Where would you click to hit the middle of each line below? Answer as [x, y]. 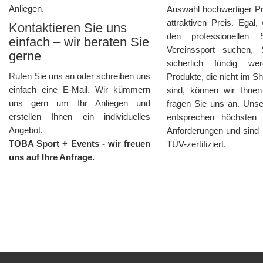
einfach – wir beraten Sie [79, 42]
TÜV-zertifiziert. [196, 144]
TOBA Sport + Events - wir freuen [80, 143]
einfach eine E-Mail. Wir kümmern [80, 89]
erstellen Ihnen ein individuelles [80, 116]
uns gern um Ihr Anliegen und [80, 103]
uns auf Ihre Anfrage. [52, 157]
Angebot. [26, 130]
